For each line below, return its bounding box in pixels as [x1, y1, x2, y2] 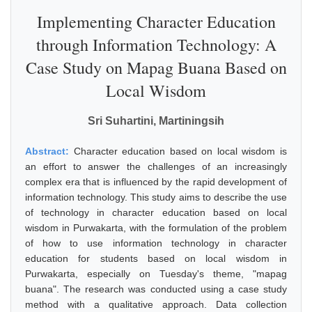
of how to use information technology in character [25, 237, 287, 249]
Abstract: [25, 146, 74, 157]
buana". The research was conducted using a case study [25, 283, 287, 295]
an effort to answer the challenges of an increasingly [25, 161, 287, 172]
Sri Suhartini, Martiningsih [88, 115, 224, 127]
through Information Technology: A [36, 33, 276, 56]
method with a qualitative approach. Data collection [25, 299, 287, 310]
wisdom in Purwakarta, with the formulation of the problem [25, 222, 287, 233]
